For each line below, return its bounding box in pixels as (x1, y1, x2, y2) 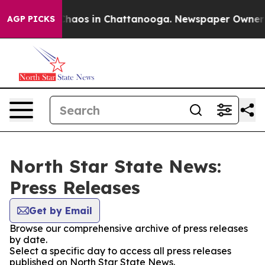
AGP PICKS (7, 14, 55, 24)
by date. (9, 234, 47, 245)
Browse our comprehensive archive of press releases (9, 222, 248, 234)
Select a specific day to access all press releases (9, 245, 231, 257)
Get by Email (29, 205, 92, 216)
